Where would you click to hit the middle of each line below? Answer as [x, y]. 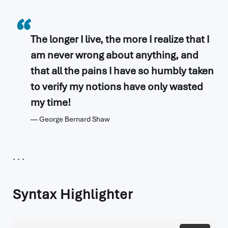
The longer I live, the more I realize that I [120, 39]
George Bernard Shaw [75, 119]
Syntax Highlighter [73, 194]
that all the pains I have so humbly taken [122, 71]
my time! [51, 102]
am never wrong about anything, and [115, 55]
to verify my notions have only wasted [117, 87]
